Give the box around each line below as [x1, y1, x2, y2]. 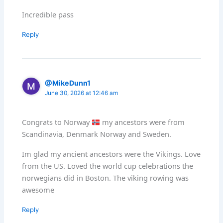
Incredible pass [22, 9, 74, 19]
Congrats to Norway [22, 117, 92, 127]
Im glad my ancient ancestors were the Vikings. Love [22, 149, 201, 159]
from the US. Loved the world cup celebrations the [22, 161, 194, 171]
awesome [22, 185, 55, 195]
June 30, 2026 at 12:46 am [45, 89, 118, 97]
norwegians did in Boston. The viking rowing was [22, 173, 189, 183]
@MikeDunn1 [45, 78, 91, 87]
